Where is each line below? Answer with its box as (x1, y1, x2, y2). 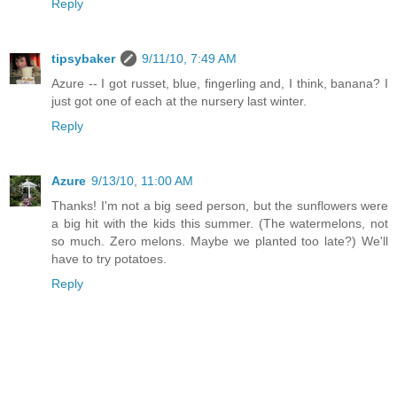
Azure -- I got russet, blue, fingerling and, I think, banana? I (51, 75, 388, 90)
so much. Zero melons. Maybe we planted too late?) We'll (51, 233, 388, 248)
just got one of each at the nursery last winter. (51, 93, 307, 108)
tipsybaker (51, 51, 115, 66)
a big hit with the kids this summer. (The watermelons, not (51, 215, 388, 230)
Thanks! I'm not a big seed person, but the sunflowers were (51, 198, 388, 213)
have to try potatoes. (51, 251, 167, 266)
